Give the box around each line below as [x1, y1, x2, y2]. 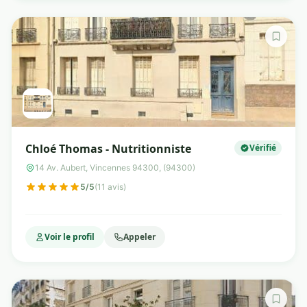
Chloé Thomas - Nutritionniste [25, 141, 191, 156]
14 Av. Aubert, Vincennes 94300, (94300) [35, 162, 195, 173]
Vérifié [249, 142, 276, 153]
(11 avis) [95, 182, 126, 192]
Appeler [123, 231, 156, 243]
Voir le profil [45, 231, 95, 243]
